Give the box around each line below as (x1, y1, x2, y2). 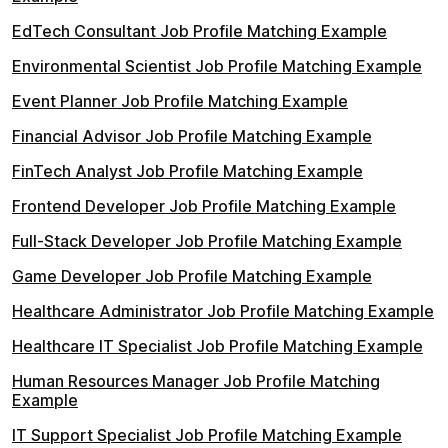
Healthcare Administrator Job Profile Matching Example (12, 301, 434, 321)
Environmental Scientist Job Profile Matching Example (12, 56, 422, 76)
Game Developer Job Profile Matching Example (12, 266, 372, 286)
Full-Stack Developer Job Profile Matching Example (12, 231, 402, 251)
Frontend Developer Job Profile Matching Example (12, 196, 396, 216)
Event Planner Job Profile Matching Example (12, 91, 348, 111)
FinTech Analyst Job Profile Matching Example (12, 161, 363, 181)
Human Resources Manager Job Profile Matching (12, 371, 380, 391)
